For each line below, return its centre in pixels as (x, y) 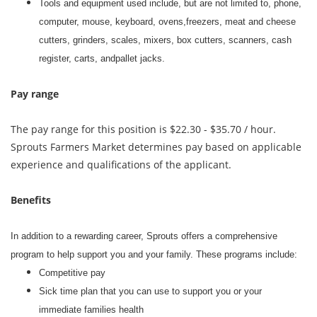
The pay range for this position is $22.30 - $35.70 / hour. (143, 129)
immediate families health (91, 310)
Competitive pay (72, 273)
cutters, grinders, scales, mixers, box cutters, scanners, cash (165, 40)
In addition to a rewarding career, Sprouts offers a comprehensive (144, 236)
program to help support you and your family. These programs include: (154, 254)
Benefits (31, 200)
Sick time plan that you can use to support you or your (150, 291)
